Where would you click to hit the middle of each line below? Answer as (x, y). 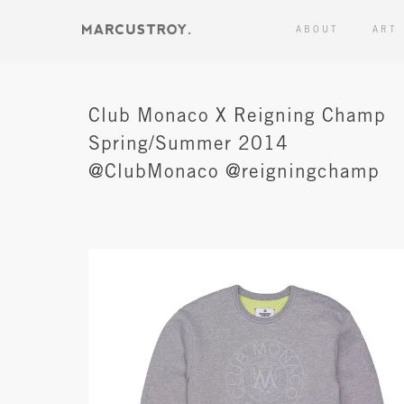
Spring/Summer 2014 (188, 146)
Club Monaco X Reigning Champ (237, 118)
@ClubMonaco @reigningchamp (234, 174)
